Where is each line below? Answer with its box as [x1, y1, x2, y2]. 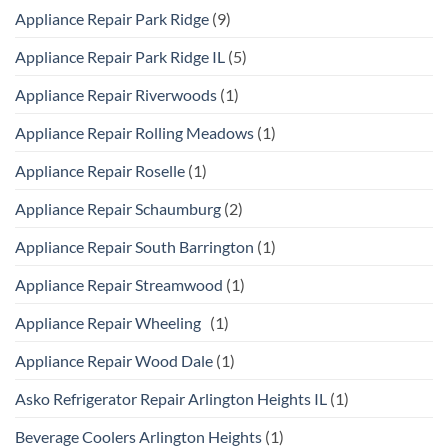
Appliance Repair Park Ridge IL [15, 46, 225, 66]
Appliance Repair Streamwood [15, 274, 223, 294]
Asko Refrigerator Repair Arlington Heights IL [15, 388, 327, 408]
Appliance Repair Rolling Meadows [15, 122, 254, 142]
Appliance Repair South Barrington [15, 236, 254, 256]
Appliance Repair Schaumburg [15, 198, 221, 218]
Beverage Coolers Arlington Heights [15, 426, 262, 446]
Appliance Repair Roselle [15, 160, 185, 180]
